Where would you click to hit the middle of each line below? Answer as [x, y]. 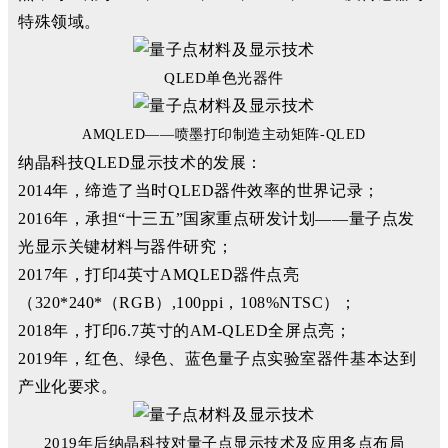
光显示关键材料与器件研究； [126, 246]
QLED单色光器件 [224, 78]
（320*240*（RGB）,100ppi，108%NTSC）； [187, 302]
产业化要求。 [68, 386]
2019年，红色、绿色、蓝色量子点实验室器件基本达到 [217, 358]
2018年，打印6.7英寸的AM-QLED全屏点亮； [185, 330]
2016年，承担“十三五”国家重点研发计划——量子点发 [216, 218]
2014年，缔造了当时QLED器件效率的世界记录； [199, 190]
